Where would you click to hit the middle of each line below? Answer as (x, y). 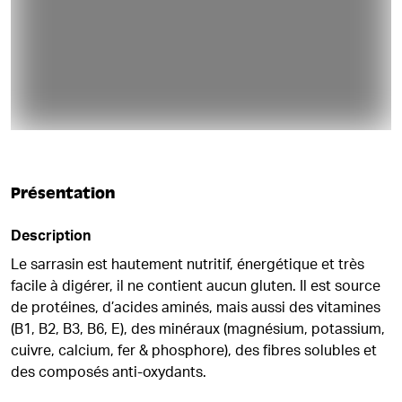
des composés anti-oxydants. (109, 372)
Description (51, 236)
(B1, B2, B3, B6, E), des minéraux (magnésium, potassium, (198, 329)
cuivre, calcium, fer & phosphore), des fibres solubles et (194, 351)
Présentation (63, 193)
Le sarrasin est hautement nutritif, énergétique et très (188, 265)
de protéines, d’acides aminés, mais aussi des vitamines (196, 308)
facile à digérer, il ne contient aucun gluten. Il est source (196, 286)
